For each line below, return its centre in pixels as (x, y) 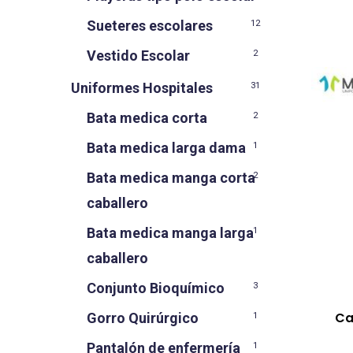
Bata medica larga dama (166, 148)
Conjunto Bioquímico (156, 288)
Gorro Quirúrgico (143, 318)
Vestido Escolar (138, 56)
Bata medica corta (147, 118)
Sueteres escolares (150, 26)
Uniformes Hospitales (142, 88)
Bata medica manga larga (170, 233)
